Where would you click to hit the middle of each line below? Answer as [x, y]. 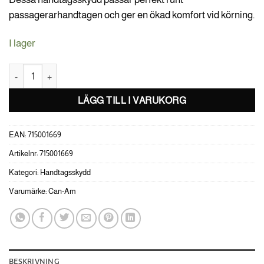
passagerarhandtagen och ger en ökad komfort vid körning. [132, 15]
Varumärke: [29, 192]
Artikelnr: [24, 154]
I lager [22, 43]
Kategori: [24, 173]
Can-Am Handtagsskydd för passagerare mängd [98, 70]
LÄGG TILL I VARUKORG [132, 100]
